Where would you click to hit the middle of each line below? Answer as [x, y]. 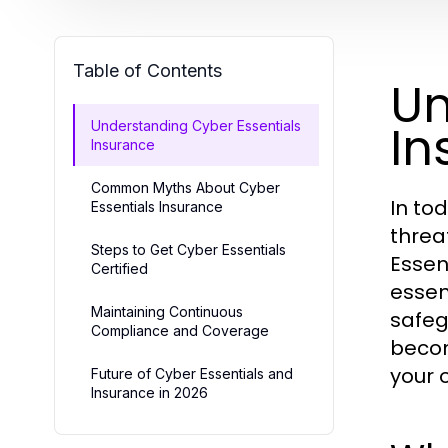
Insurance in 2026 [149, 392]
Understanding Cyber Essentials [196, 125]
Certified [119, 268]
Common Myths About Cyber [185, 187]
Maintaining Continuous [167, 311]
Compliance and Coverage [180, 330]
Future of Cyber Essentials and [192, 373]
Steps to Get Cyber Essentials [188, 249]
